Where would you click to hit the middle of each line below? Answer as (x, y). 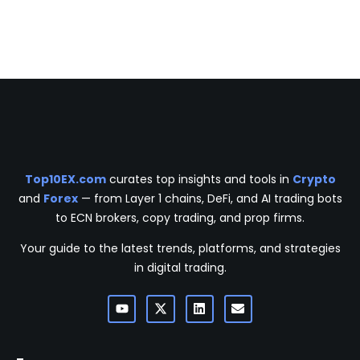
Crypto (314, 179)
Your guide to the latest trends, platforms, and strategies (180, 248)
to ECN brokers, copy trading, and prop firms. (180, 217)
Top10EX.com (65, 179)
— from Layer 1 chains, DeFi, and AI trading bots (210, 198)
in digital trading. (180, 267)
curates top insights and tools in (199, 179)
